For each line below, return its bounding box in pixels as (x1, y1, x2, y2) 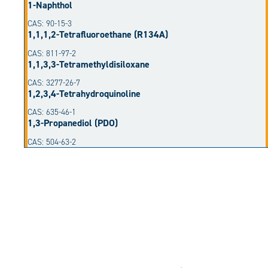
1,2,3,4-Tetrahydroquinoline (28, 87, 141, 100)
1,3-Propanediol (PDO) (28, 117, 118, 130)
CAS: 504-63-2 (28, 136, 76, 147)
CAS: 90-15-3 (28, 19, 72, 29)
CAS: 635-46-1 (28, 107, 76, 118)
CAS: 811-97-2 (28, 48, 76, 59)
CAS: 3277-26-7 (28, 77, 80, 88)
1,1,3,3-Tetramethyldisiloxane (28, 57, 150, 71)
